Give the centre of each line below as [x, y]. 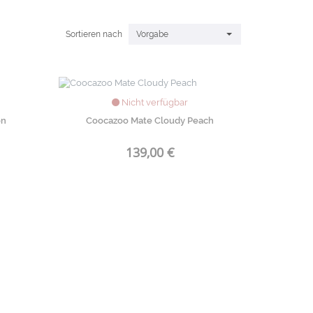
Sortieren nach [94, 34]
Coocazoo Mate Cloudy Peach [150, 121]
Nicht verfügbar [154, 102]
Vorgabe [152, 34]
